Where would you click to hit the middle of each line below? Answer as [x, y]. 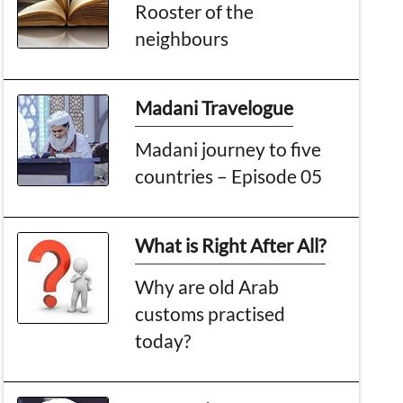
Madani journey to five [228, 148]
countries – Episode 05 [229, 175]
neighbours [182, 38]
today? [163, 340]
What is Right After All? [231, 245]
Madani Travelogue [215, 107]
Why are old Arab [207, 286]
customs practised [210, 313]
